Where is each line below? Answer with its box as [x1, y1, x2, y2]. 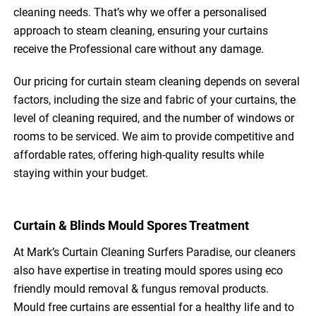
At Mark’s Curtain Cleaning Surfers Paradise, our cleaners [13, 245, 296, 260]
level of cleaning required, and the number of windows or [13, 111, 295, 126]
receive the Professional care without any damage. [13, 42, 265, 56]
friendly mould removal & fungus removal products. [13, 282, 269, 296]
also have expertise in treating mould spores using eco [13, 264, 284, 278]
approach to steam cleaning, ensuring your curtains [13, 24, 269, 38]
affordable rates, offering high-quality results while [13, 148, 265, 162]
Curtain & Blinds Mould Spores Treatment [13, 218, 250, 233]
